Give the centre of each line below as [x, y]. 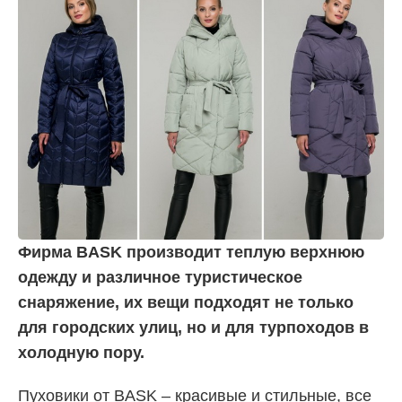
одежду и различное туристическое [160, 277]
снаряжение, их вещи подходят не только [186, 302]
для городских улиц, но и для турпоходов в [193, 327]
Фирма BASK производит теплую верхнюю [191, 252]
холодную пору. [81, 352]
